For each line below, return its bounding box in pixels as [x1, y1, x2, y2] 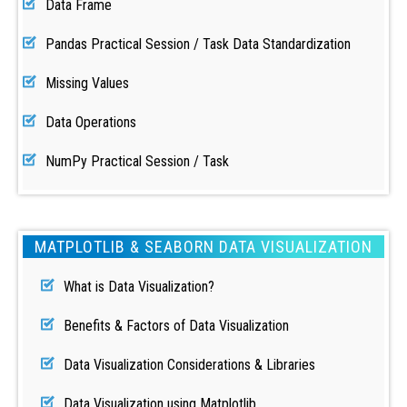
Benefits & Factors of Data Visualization [64, 317, 289, 334]
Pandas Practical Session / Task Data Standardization [45, 35, 351, 53]
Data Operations [45, 114, 136, 131]
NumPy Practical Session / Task [45, 153, 229, 170]
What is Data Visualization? [64, 278, 214, 295]
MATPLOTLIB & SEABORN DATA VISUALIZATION [35, 237, 372, 256]
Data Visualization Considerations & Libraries [64, 356, 315, 373]
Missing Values [45, 74, 129, 92]
